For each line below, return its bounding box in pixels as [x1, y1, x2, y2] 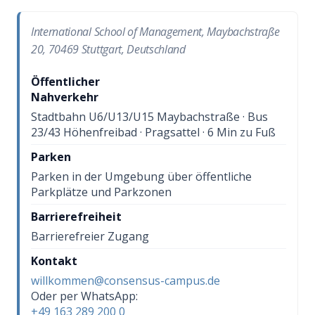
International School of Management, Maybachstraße [31, 23, 280, 39]
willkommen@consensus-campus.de [31, 272, 220, 288]
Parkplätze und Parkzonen [31, 184, 172, 200]
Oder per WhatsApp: [31, 288, 138, 304]
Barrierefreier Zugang [31, 228, 149, 244]
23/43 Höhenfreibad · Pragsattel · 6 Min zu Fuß [31, 124, 276, 140]
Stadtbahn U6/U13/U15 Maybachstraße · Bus [31, 108, 268, 124]
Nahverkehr [31, 89, 98, 105]
